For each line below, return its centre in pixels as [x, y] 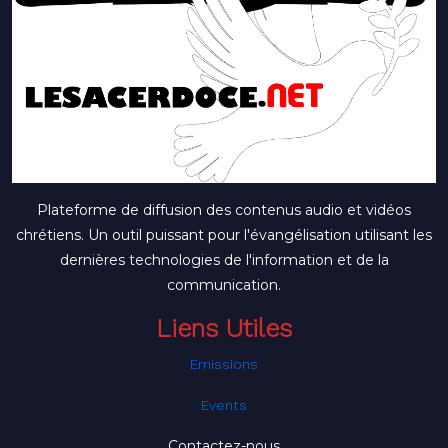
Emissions [224, 364]
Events [224, 405]
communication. [224, 285]
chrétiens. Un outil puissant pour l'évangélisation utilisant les [224, 235]
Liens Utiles [224, 328]
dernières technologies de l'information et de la [224, 260]
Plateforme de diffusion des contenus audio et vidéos [224, 210]
